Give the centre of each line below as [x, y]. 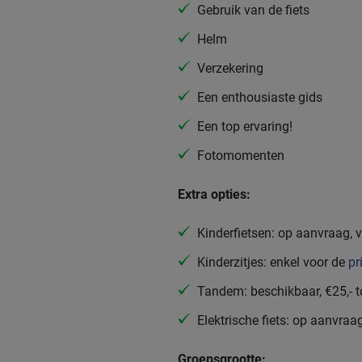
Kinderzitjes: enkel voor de [273, 262]
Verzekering [230, 68]
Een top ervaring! [245, 126]
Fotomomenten [241, 155]
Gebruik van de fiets [253, 10]
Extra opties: [214, 194]
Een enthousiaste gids [260, 97]
